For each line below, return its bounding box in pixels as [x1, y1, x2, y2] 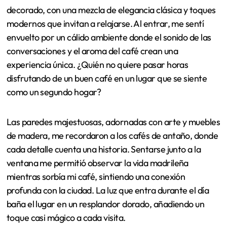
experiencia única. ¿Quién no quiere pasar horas [6, 171, 188, 183]
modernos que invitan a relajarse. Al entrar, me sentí [6, 130, 204, 142]
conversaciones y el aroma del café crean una [6, 157, 178, 169]
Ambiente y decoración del [6, 30, 210, 51]
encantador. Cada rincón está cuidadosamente [6, 102, 184, 115]
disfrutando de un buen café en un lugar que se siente [6, 184, 207, 197]
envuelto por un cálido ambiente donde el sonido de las [6, 143, 211, 156]
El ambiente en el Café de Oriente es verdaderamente [6, 89, 212, 101]
